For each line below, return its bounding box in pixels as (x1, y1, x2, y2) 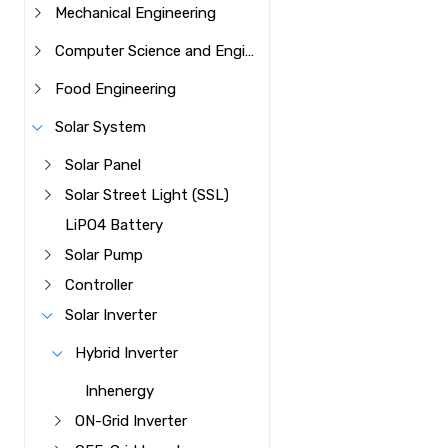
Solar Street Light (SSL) (65, 186, 230, 204)
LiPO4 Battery (65, 216, 164, 234)
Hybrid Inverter (75, 344, 179, 362)
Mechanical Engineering (55, 4, 217, 22)
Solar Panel (65, 156, 142, 174)
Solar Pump (65, 246, 144, 264)
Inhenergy (85, 382, 155, 400)
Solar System (55, 118, 147, 136)
